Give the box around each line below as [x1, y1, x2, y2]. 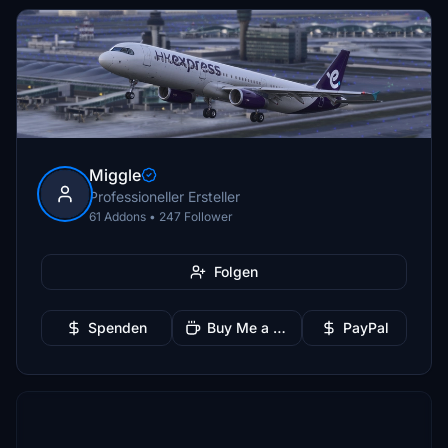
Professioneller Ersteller [89, 188, 240, 205]
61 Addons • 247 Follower [89, 209, 233, 224]
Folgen [214, 263, 258, 280]
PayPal [342, 319, 389, 336]
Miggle [89, 165, 141, 185]
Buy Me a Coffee [272, 319, 286, 336]
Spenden [87, 319, 147, 336]
